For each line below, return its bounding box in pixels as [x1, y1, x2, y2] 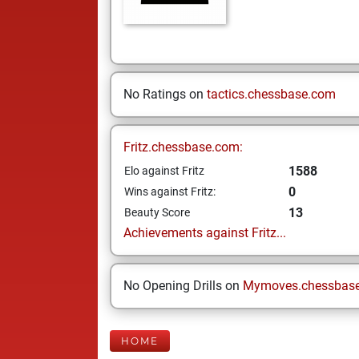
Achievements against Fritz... [123, 225, 286, 240]
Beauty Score [124, 206, 190, 219]
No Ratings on [123, 87, 207, 102]
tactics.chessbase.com [207, 87, 336, 102]
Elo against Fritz [124, 164, 204, 177]
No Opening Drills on [123, 278, 243, 293]
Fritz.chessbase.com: [123, 139, 243, 155]
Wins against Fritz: [124, 185, 216, 198]
